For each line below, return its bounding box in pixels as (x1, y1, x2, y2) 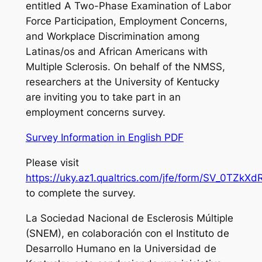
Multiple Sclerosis (25, 61, 108, 73)
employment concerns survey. (25, 106, 166, 119)
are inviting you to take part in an (25, 91, 181, 104)
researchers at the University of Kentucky (25, 76, 219, 88)
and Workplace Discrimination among (25, 30, 199, 43)
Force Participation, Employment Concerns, (25, 15, 227, 27)
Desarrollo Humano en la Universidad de (25, 242, 216, 254)
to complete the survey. (25, 187, 136, 199)
